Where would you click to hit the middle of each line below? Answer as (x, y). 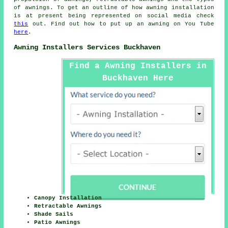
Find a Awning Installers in (138, 66)
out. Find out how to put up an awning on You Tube (121, 24)
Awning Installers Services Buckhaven (87, 47)
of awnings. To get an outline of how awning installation (114, 8)
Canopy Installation (68, 198)
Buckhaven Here (138, 79)
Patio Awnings (58, 223)
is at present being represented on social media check (114, 16)
